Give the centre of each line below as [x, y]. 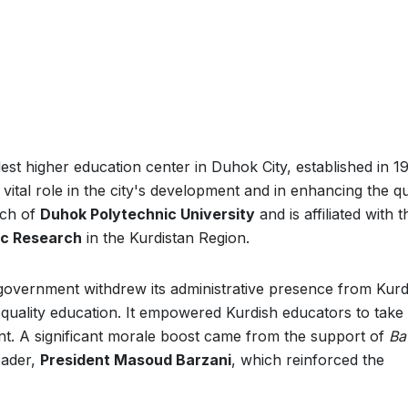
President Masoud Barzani [136, 360]
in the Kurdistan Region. [166, 238]
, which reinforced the [308, 360]
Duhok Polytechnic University [148, 214]
